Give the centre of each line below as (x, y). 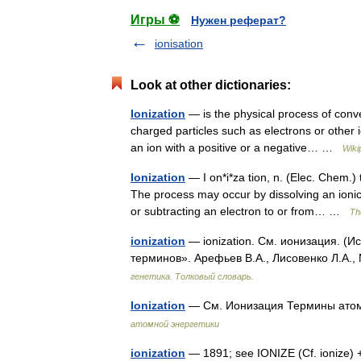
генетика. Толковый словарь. (192, 276)
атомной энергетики (175, 324)
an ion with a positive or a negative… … (237, 147)
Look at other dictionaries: (211, 85)
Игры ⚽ (155, 20)
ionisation (179, 44)
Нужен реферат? (239, 20)
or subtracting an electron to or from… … (240, 211)
